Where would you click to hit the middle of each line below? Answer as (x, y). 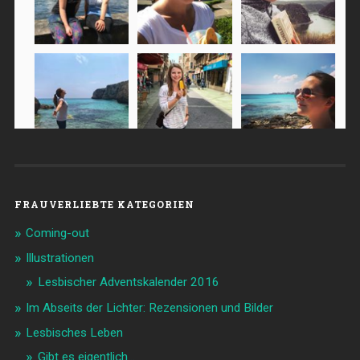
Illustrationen (59, 258)
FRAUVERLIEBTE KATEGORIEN (104, 204)
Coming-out (57, 233)
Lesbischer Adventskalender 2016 (128, 282)
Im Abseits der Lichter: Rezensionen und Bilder (149, 307)
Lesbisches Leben (74, 332)
